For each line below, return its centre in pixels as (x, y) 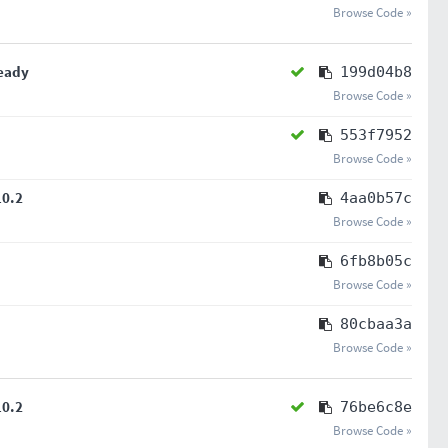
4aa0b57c (375, 198)
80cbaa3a (375, 324)
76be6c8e (375, 407)
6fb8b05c (375, 261)
